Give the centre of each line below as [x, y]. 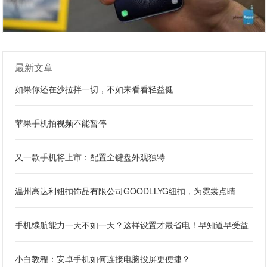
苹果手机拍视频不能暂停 [61, 123]
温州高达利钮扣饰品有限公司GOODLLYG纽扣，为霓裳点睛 [125, 191]
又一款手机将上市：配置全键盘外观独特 [90, 157]
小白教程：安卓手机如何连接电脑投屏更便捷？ [103, 259]
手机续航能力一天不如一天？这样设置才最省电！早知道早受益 [132, 225]
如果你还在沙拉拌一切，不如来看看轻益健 [94, 89]
